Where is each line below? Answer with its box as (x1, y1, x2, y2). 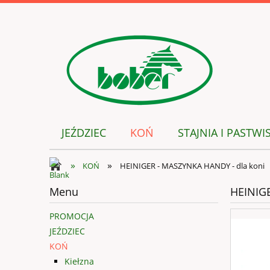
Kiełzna (64, 256, 94, 268)
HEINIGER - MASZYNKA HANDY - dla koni (119, 160, 265, 171)
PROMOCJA (49, 210, 94, 222)
